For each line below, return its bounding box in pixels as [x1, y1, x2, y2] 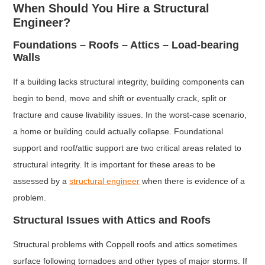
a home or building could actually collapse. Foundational [13, 127, 224, 137]
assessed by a [13, 176, 70, 186]
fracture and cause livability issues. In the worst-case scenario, [13, 110, 247, 120]
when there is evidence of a [140, 176, 245, 186]
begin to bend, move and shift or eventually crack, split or [13, 93, 227, 104]
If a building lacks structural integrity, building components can [13, 77, 245, 87]
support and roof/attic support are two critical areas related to [13, 143, 242, 153]
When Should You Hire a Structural [13, 2, 210, 15]
